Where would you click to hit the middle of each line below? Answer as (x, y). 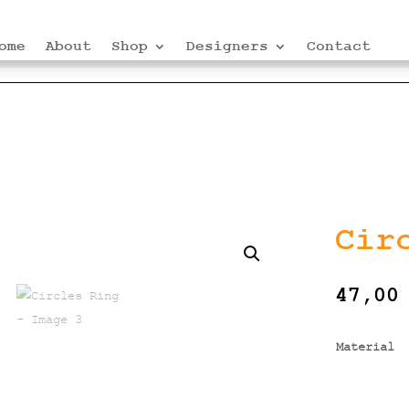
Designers (228, 47)
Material (365, 346)
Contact (339, 47)
